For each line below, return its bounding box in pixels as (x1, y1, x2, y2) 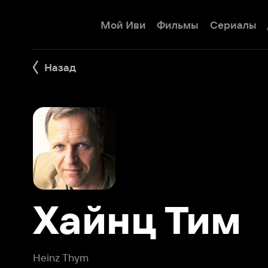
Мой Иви (87, 16, 127, 27)
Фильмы (136, 16, 173, 27)
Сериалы (182, 16, 223, 27)
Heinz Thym (28, 219, 77, 229)
